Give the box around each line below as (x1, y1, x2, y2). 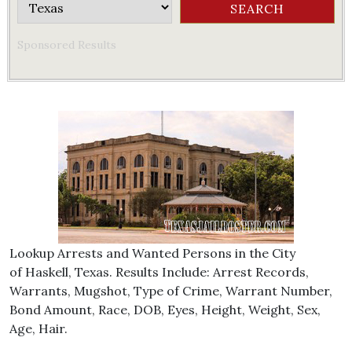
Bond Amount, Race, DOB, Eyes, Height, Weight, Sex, (9, 302, 321, 317)
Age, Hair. (9, 321, 68, 336)
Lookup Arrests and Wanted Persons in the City (9, 245, 295, 261)
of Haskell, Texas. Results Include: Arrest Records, (9, 264, 309, 280)
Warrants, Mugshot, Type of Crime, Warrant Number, (9, 283, 332, 299)
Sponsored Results (17, 38, 116, 52)
